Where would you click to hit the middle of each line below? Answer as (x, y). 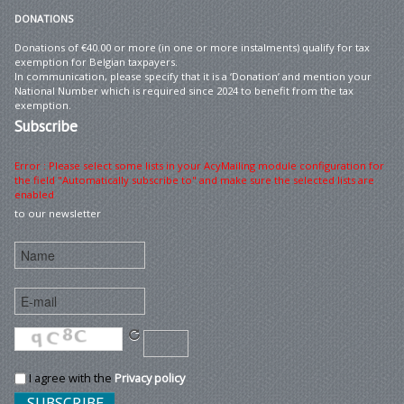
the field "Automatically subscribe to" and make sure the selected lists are (194, 179)
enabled (34, 194)
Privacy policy (150, 377)
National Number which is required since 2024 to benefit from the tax (184, 90)
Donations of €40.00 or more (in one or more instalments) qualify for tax (192, 47)
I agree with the (70, 377)
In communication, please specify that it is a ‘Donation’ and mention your (193, 76)
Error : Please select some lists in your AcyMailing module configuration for (199, 165)
